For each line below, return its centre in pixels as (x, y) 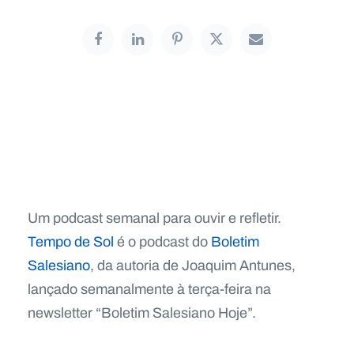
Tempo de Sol (71, 241)
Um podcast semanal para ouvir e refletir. (154, 218)
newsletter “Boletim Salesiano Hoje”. (142, 313)
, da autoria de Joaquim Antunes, (193, 265)
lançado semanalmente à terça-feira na (149, 289)
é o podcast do (162, 241)
